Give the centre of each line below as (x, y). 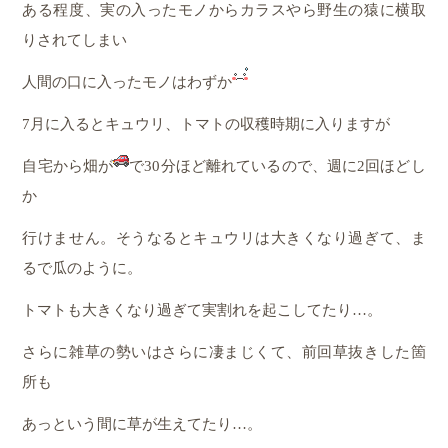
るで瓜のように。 (82, 267)
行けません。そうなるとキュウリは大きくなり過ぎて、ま (224, 237)
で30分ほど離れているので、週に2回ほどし (277, 165)
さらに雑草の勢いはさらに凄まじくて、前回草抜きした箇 (224, 352)
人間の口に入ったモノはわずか (127, 81)
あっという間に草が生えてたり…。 (142, 424)
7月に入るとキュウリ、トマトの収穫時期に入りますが (206, 123)
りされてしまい (75, 39)
